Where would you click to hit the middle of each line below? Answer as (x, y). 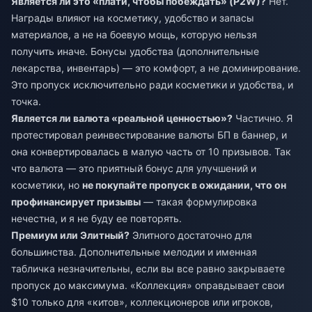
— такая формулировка (199, 201)
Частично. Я (263, 118)
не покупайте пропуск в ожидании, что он (184, 185)
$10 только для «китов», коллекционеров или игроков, (142, 302)
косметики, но (47, 185)
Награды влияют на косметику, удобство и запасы (133, 17)
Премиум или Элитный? (70, 235)
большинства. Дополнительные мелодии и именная (134, 251)
